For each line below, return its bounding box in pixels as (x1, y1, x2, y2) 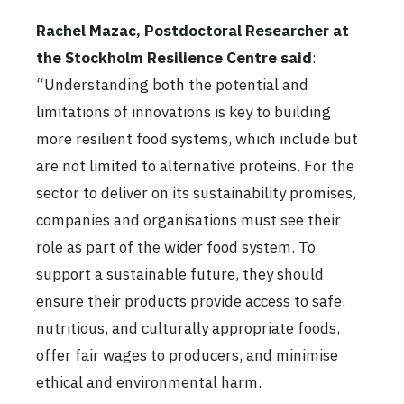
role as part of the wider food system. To (36, 236, 316, 257)
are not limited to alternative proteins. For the (36, 155, 354, 176)
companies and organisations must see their (36, 209, 341, 230)
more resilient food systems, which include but (36, 128, 358, 149)
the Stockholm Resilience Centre (36, 47, 277, 68)
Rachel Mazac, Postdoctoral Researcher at (36, 20, 349, 41)
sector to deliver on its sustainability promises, (36, 182, 356, 203)
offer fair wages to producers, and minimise (36, 344, 338, 365)
